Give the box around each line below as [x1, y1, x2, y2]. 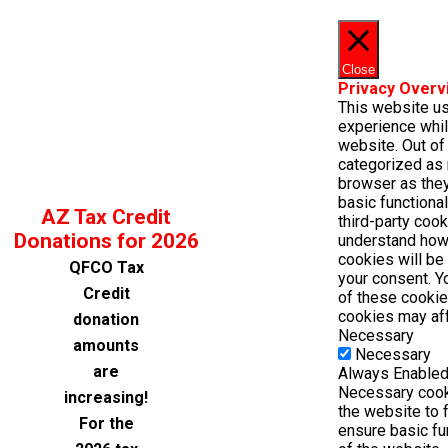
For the [78, 414, 134, 433]
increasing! [64, 388, 148, 407]
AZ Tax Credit [41, 205, 171, 229]
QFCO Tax [68, 258, 144, 277]
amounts [73, 336, 139, 355]
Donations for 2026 [13, 229, 199, 253]
